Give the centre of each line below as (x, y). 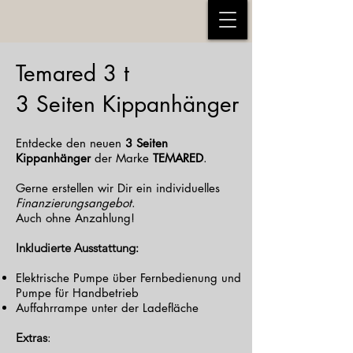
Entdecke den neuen (71, 143)
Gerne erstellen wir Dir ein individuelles (118, 188)
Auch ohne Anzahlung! (75, 218)
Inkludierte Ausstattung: (77, 248)
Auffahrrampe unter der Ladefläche (107, 308)
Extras (32, 338)
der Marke (122, 158)
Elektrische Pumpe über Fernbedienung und (128, 278)
